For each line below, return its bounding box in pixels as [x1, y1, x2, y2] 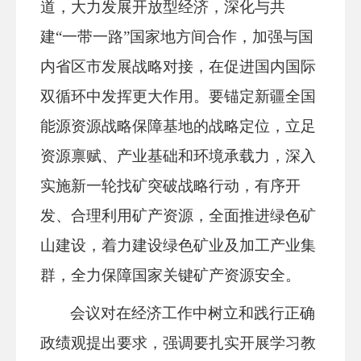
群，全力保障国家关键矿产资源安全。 [40, 267, 301, 284]
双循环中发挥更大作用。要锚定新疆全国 [40, 88, 316, 105]
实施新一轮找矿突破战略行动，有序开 [40, 177, 301, 194]
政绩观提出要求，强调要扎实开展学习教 [40, 334, 316, 351]
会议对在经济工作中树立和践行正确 [70, 305, 316, 322]
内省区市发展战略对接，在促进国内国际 [40, 58, 316, 75]
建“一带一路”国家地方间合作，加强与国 [40, 28, 313, 45]
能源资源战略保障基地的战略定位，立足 [40, 118, 316, 135]
